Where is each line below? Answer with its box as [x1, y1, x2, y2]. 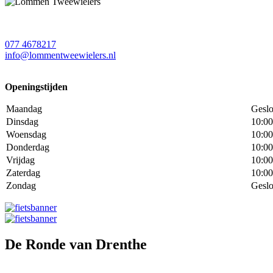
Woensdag [6, 129, 46, 140]
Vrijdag [6, 155, 35, 165]
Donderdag [6, 142, 49, 152]
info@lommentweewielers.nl [5, 50, 116, 60]
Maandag [6, 104, 42, 114]
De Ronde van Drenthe [5, 236, 147, 252]
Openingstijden [5, 82, 68, 92]
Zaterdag [6, 168, 40, 178]
